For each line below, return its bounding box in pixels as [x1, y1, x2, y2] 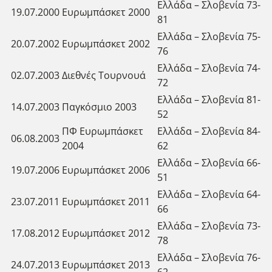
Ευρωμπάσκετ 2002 [62, 36, 150, 50]
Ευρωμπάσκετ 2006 [62, 163, 150, 177]
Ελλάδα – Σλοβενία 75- [157, 29, 260, 43]
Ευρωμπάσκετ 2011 [62, 194, 150, 208]
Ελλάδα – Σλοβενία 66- [157, 155, 260, 169]
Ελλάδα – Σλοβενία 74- [157, 61, 260, 75]
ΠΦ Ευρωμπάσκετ [62, 124, 143, 138]
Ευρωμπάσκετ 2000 [62, 5, 150, 19]
